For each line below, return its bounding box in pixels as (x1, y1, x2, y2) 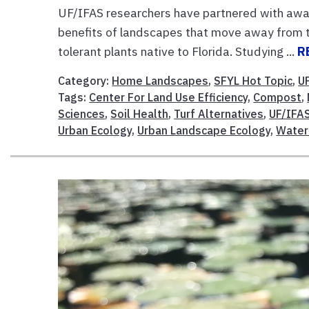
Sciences (58, 107, 106, 121)
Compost (253, 90, 302, 105)
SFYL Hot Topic (214, 74, 293, 88)
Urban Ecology (58, 123, 132, 138)
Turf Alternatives (174, 107, 264, 121)
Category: (58, 74, 112, 88)
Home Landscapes (112, 74, 209, 88)
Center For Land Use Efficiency (89, 90, 248, 105)
